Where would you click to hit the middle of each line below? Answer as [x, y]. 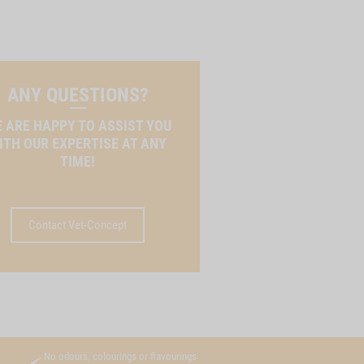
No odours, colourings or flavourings [120, 356]
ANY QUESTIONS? [78, 95]
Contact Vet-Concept [78, 225]
